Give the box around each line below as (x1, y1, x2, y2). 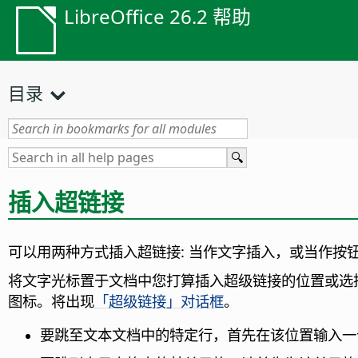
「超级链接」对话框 (94, 291, 224, 312)
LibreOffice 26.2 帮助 (64, 3, 251, 30)
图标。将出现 (8, 291, 94, 312)
